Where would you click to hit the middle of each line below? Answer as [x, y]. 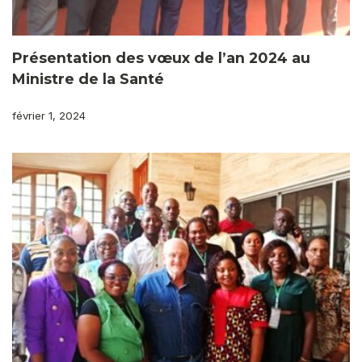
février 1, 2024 [49, 116]
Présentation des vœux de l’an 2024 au [161, 58]
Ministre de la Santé [88, 79]
